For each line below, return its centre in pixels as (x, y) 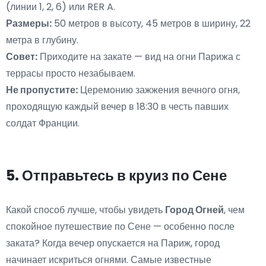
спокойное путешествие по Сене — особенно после (120, 227)
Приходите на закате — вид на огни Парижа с (139, 57)
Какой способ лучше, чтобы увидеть (85, 210)
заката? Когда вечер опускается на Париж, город (113, 243)
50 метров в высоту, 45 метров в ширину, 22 (151, 24)
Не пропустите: (42, 90)
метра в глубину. (42, 40)
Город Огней (194, 210)
